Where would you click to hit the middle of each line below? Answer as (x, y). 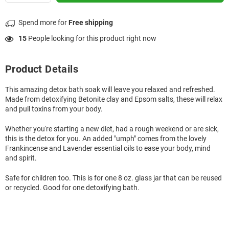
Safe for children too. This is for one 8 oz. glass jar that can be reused (113, 178)
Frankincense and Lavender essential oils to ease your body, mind (108, 148)
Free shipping (91, 22)
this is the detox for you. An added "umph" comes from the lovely (106, 139)
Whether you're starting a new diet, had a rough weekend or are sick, (112, 129)
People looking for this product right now (91, 38)
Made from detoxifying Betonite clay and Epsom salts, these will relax (114, 99)
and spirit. (21, 158)
